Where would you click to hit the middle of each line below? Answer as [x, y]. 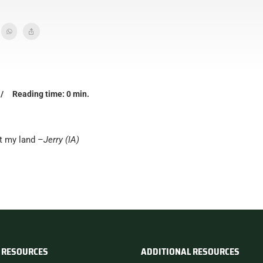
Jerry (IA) [62, 140]
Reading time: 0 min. [51, 94]
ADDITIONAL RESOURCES [190, 252]
